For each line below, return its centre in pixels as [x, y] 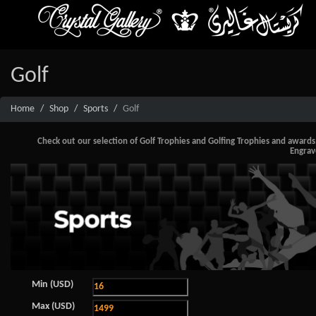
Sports [96, 109]
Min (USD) [53, 284]
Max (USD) [53, 306]
